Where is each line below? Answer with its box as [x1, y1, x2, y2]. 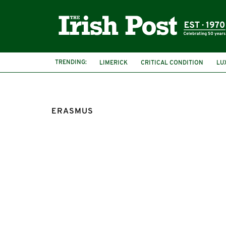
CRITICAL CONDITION [141, 60, 203, 66]
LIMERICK [99, 60, 128, 66]
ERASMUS [51, 107, 93, 116]
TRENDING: [55, 59, 87, 66]
